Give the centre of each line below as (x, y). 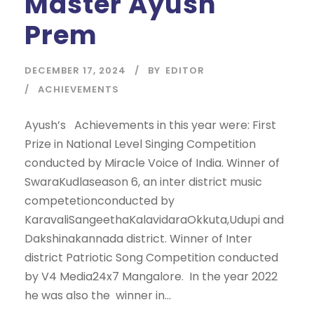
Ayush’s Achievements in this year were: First (150, 125)
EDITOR (185, 71)
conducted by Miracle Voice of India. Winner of (152, 163)
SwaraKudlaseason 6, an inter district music (143, 182)
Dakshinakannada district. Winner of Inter (138, 239)
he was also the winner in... (98, 296)
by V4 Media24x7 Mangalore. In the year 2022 (151, 277)
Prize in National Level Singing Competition (140, 144)
